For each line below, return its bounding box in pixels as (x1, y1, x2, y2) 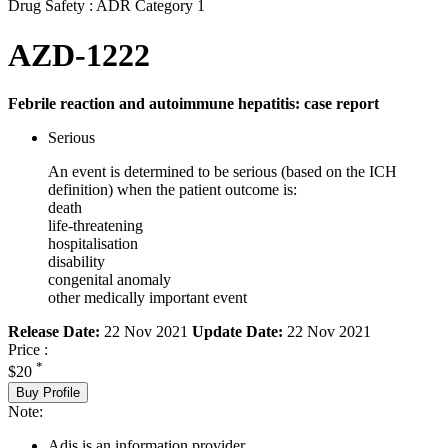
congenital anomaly (48, 271, 171, 289)
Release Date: (8, 323, 100, 341)
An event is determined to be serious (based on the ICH (48, 163, 397, 181)
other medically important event (48, 289, 247, 307)
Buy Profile (16, 384, 80, 400)
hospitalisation (48, 235, 138, 253)
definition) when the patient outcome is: (48, 181, 297, 199)
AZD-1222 (8, 36, 150, 73)
